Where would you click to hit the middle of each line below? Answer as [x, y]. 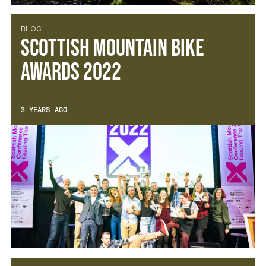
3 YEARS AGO [44, 109]
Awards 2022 [71, 72]
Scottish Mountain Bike [112, 48]
